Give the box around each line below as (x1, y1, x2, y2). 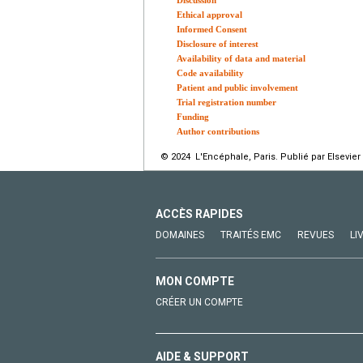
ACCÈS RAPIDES (156, 207, 243, 220)
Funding (177, 111, 209, 122)
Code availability (177, 67, 244, 78)
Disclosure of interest (177, 38, 258, 49)
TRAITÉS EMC (220, 228, 281, 241)
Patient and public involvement (177, 82, 298, 92)
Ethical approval (177, 9, 242, 19)
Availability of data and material (177, 53, 305, 63)
